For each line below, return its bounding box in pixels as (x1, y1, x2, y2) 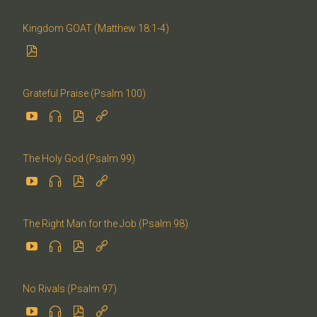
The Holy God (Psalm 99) (23, 152, 135, 164)
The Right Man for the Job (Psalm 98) (23, 217, 188, 229)
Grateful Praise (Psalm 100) (23, 87, 146, 99)
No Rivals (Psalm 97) (23, 282, 117, 294)
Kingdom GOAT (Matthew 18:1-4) (23, 22, 169, 34)
